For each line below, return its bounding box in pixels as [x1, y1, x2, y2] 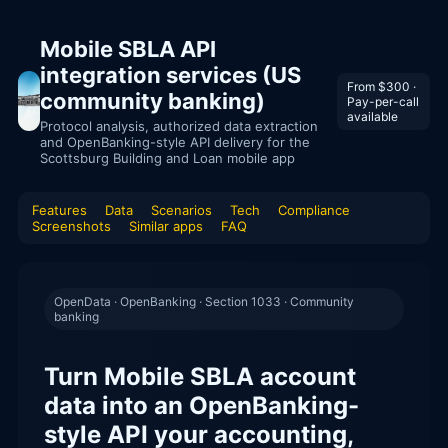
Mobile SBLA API [40, 36, 216, 62]
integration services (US [40, 62, 301, 88]
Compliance [278, 202, 350, 218]
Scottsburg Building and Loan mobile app [40, 150, 295, 166]
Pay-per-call [347, 93, 420, 109]
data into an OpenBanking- [44, 390, 359, 420]
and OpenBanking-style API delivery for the [40, 134, 310, 150]
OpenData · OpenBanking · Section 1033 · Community [54, 294, 354, 309]
